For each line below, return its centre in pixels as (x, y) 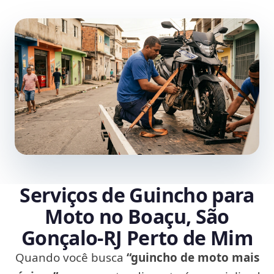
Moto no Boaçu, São (137, 217)
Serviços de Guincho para (137, 195)
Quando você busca (71, 258)
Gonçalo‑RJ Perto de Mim (137, 238)
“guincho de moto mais (193, 258)
